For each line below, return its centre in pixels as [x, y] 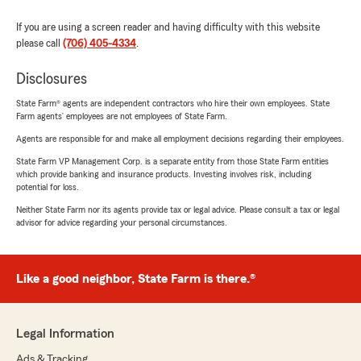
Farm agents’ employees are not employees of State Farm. [122, 116]
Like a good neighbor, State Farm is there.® [136, 278]
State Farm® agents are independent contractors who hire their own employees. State [173, 103]
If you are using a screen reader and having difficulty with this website [168, 27]
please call [39, 43]
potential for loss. [48, 187]
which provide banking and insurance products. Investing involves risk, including [164, 174]
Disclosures [52, 79]
